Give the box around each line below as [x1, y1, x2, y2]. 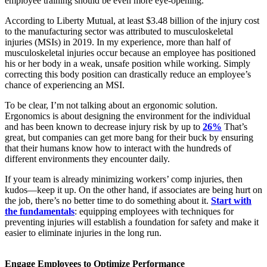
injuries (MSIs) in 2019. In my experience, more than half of [5, 37, 231, 48]
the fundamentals [5, 206, 74, 217]
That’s [222, 122, 247, 132]
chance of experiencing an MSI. [5, 80, 127, 91]
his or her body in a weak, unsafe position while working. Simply [5, 58, 250, 69]
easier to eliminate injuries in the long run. [5, 228, 164, 238]
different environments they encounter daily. [5, 154, 170, 164]
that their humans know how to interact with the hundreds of [5, 143, 231, 154]
